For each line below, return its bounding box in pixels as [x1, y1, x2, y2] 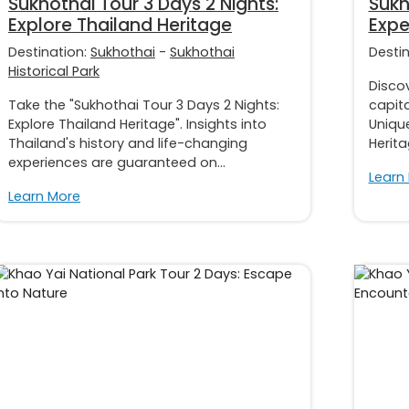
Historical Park [8, 61, 100, 80]
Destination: [8, 42, 90, 61]
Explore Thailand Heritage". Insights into [8, 114, 267, 133]
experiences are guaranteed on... [8, 152, 225, 172]
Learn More [8, 186, 80, 205]
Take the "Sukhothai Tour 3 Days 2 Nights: [8, 95, 279, 114]
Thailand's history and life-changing [8, 133, 247, 152]
